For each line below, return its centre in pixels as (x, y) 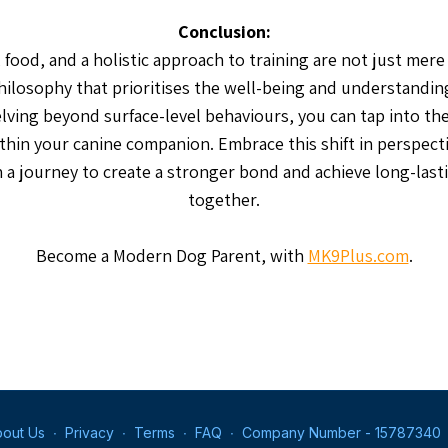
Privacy (89, 432)
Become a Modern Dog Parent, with (171, 255)
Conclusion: (224, 31)
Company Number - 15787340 (341, 432)
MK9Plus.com (358, 255)
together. (224, 199)
